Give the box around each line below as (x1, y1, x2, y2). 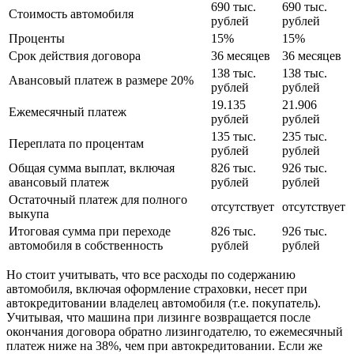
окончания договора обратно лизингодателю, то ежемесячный (6, 324, 343, 338)
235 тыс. (282, 129, 327, 143)
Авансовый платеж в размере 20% (9, 73, 194, 87)
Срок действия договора (9, 48, 141, 62)
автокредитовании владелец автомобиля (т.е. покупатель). (6, 296, 321, 310)
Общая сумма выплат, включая (9, 160, 175, 175)
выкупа (9, 206, 49, 220)
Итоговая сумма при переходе (9, 224, 171, 238)
